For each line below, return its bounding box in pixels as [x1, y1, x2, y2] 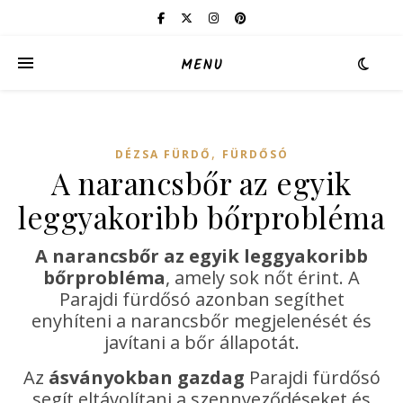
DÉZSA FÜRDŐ [114, 147, 211, 162]
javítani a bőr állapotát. [103, 330, 300, 354]
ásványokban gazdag [48, 365, 245, 390]
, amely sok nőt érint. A [166, 265, 360, 290]
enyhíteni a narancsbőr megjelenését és [31, 309, 372, 333]
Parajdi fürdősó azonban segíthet [58, 287, 345, 311]
